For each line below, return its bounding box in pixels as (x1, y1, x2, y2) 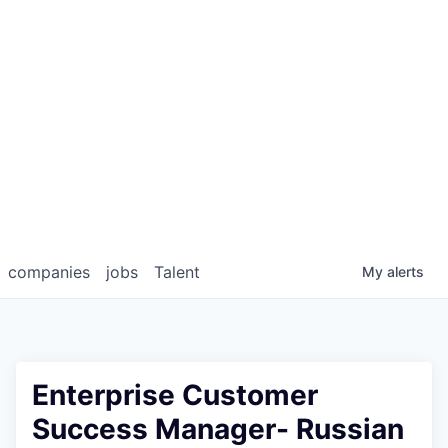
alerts (387, 262, 424, 280)
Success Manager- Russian (32, 411, 404, 446)
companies (8, 261, 90, 282)
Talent (154, 261, 200, 282)
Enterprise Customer (32, 377, 318, 412)
